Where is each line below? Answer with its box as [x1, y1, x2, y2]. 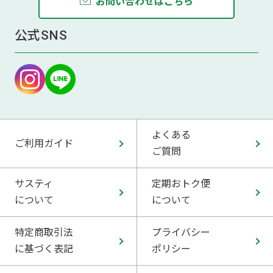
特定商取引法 [15, 227, 73, 239]
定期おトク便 [152, 178, 210, 190]
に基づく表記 [15, 243, 73, 255]
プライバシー [152, 227, 210, 239]
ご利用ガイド [15, 137, 73, 149]
